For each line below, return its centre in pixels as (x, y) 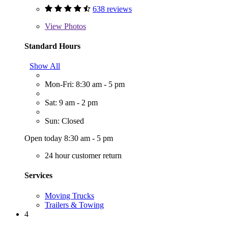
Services (38, 176)
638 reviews (112, 9)
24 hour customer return (83, 156)
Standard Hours (52, 46)
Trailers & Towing (74, 205)
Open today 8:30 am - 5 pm (69, 138)
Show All (45, 66)
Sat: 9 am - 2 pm (71, 103)
